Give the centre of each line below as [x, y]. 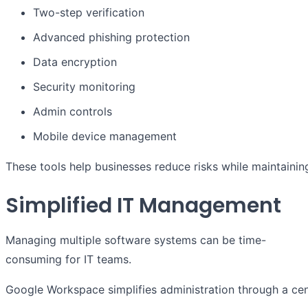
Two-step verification [89, 13]
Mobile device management [105, 136]
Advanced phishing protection [111, 37]
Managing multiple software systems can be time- [136, 240]
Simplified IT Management [143, 206]
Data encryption [75, 62]
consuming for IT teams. [68, 260]
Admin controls [73, 112]
